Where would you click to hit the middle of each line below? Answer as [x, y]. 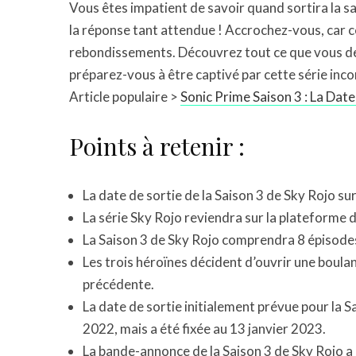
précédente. [118, 284]
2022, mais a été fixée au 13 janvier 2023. [204, 329]
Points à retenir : [157, 146]
